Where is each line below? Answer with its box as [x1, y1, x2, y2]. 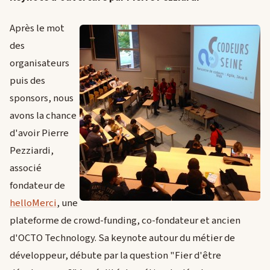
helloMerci [10, 196, 57, 211]
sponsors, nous [10, 91, 74, 106]
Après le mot [10, 21, 64, 36]
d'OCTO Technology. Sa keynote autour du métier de [10, 231, 235, 246]
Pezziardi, [10, 143, 54, 159]
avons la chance [10, 108, 77, 124]
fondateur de [10, 178, 65, 193]
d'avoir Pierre [10, 126, 69, 141]
